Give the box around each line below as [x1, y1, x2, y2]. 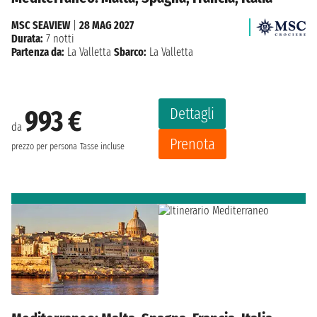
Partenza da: [11, 45, 64, 59]
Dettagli [170, 103, 214, 123]
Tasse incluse [80, 141, 125, 153]
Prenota [170, 134, 215, 154]
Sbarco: [114, 45, 146, 59]
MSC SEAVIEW [11, 18, 70, 32]
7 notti [43, 31, 74, 45]
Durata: [11, 31, 43, 45]
